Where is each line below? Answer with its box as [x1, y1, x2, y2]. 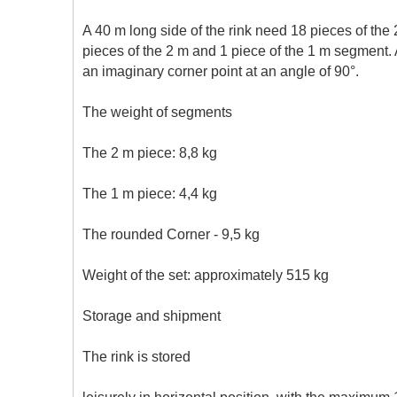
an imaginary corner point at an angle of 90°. [82, 64, 359, 79]
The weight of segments [82, 105, 232, 120]
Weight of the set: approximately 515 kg [82, 268, 329, 283]
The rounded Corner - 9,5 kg [82, 227, 260, 242]
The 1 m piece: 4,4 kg [82, 186, 217, 201]
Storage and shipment [82, 308, 221, 323]
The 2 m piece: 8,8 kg [82, 145, 217, 160]
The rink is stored [82, 349, 191, 364]
